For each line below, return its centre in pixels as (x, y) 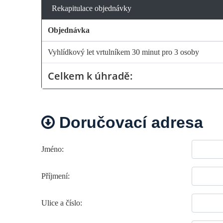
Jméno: (53, 149)
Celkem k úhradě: (90, 76)
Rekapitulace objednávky (92, 8)
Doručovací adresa (129, 122)
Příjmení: (56, 176)
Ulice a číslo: (62, 203)
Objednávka (69, 30)
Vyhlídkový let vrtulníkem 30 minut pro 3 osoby (123, 52)
